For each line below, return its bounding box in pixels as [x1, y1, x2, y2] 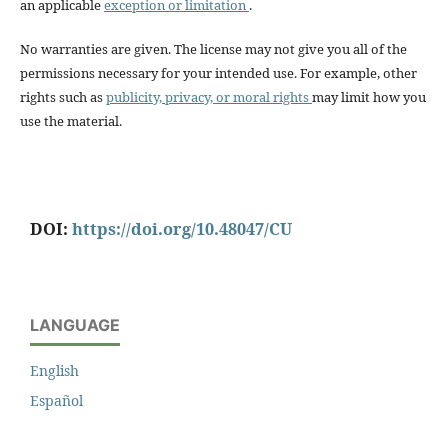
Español [30, 391, 83, 411]
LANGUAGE [30, 315, 120, 336]
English [30, 361, 79, 381]
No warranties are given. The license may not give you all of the [19, 39, 407, 58]
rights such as [19, 87, 106, 106]
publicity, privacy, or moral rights [105, 87, 312, 106]
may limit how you [311, 87, 426, 106]
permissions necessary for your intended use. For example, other [19, 63, 417, 82]
